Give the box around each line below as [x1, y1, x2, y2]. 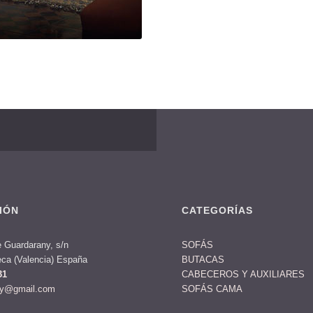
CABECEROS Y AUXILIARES [182, 269, 305, 280]
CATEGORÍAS [182, 205, 254, 217]
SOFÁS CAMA [182, 284, 243, 295]
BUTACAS [182, 254, 225, 265]
